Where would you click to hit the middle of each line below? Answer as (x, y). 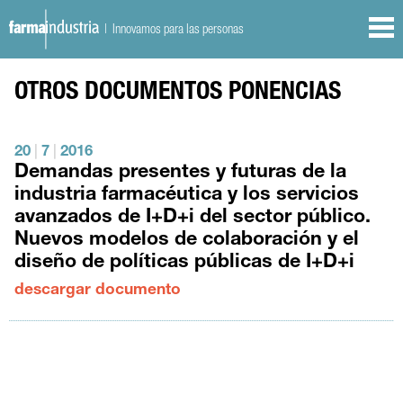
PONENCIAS (285, 94)
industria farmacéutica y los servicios (187, 196)
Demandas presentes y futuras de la (181, 174)
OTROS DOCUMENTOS (119, 94)
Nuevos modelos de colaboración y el (187, 241)
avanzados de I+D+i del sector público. (193, 219)
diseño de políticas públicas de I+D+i (185, 264)
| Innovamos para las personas (172, 28)
